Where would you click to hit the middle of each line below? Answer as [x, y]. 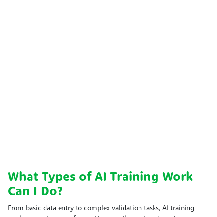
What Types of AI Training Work [100, 177]
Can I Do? [35, 192]
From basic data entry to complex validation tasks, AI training [101, 208]
